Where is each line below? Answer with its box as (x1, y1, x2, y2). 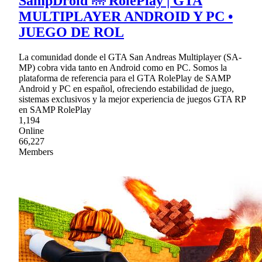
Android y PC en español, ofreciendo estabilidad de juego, (19, 84, 234, 94)
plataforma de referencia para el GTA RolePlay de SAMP (19, 73, 230, 84)
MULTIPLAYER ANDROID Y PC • (19, 9, 233, 25)
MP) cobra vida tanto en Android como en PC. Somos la (19, 63, 227, 73)
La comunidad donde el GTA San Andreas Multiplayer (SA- (19, 52, 242, 63)
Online (19, 126, 44, 136)
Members (19, 147, 53, 157)
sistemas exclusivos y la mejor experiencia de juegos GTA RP (19, 94, 246, 105)
